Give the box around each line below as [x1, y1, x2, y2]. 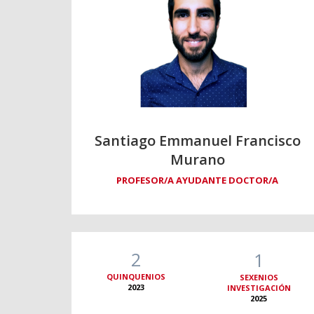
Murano [170, 150, 225, 170]
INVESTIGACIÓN [226, 282, 291, 294]
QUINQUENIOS [107, 271, 166, 282]
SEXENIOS [239, 272, 278, 283]
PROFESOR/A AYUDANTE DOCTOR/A [116, 174, 279, 187]
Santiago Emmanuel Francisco [94, 131, 301, 151]
